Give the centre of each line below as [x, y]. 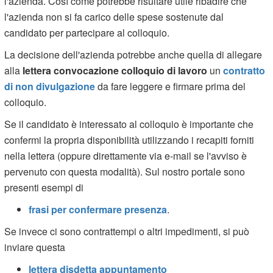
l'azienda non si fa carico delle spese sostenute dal [114, 16]
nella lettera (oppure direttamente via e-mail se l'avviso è [126, 155]
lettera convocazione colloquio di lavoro [115, 70]
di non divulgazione [50, 86]
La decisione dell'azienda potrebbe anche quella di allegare [133, 54]
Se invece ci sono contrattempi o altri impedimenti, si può [127, 231]
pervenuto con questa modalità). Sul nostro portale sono [125, 171]
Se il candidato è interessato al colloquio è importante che [129, 124]
